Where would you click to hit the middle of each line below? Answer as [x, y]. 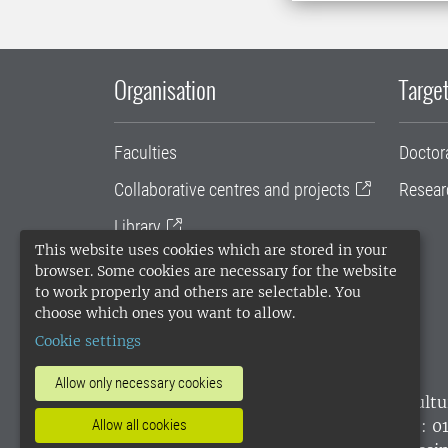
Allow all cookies [139, 425]
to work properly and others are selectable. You [198, 292]
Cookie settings [88, 341]
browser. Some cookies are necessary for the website [216, 271]
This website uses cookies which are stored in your [211, 250]
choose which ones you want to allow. [165, 313]
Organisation [165, 88]
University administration [201, 263]
